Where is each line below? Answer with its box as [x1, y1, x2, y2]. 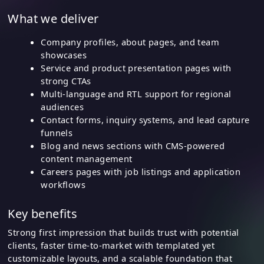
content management [41, 152, 133, 164]
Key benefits [8, 205, 78, 222]
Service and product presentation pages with [41, 61, 232, 74]
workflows [41, 178, 85, 190]
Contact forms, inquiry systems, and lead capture [41, 113, 250, 126]
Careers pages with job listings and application [41, 165, 241, 177]
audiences [41, 100, 84, 113]
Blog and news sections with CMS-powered [41, 139, 225, 151]
